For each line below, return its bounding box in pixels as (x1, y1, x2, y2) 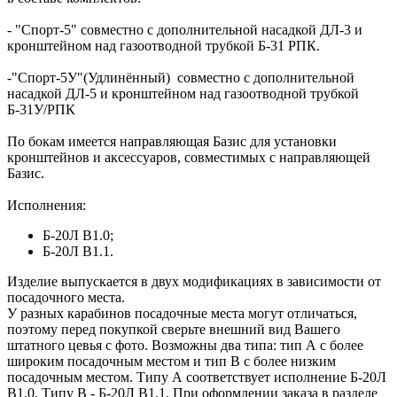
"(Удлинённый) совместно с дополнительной (77, 69, 354, 85)
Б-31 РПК (258, 37, 316, 53)
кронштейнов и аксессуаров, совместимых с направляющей (7, 149, 370, 165)
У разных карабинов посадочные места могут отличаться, (7, 305, 357, 321)
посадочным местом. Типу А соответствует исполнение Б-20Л (7, 369, 386, 385)
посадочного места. (7, 289, 125, 305)
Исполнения (7, 197, 82, 213)
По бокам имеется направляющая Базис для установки (7, 133, 337, 149)
